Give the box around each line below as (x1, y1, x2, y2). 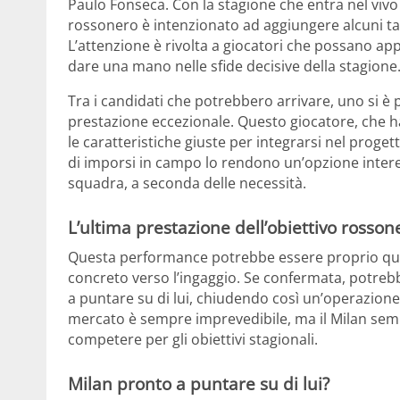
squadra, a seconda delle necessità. (68, 172, 306, 193)
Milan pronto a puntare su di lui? (68, 372, 329, 396)
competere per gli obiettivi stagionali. (68, 329, 318, 350)
